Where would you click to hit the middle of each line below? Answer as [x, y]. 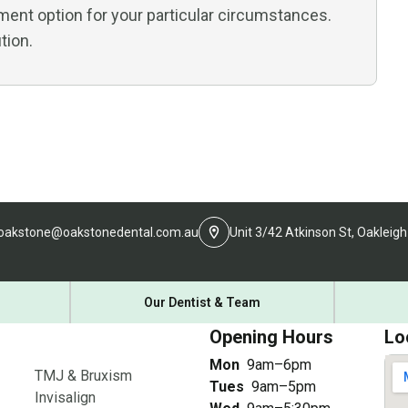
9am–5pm [284, 386]
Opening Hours [271, 337]
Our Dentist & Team [202, 302]
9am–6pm [279, 364]
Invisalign [65, 397]
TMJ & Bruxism [83, 375]
